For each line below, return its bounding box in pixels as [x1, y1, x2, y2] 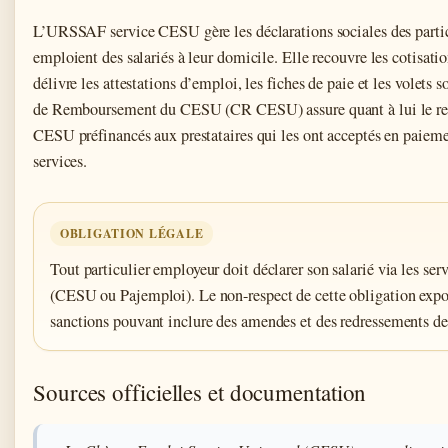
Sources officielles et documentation [33, 377, 367, 408]
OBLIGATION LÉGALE [60, 225, 204, 243]
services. [33, 150, 88, 173]
